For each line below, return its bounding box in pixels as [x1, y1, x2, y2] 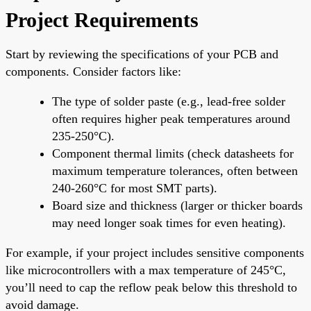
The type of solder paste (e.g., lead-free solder [52, 94, 285, 108]
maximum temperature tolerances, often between [52, 163, 298, 178]
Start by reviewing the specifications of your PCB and [6, 47, 278, 61]
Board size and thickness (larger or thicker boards [52, 198, 303, 212]
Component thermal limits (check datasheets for [52, 146, 294, 160]
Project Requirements [6, 8, 199, 31]
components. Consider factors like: [6, 64, 181, 78]
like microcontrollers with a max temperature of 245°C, [6, 262, 286, 277]
